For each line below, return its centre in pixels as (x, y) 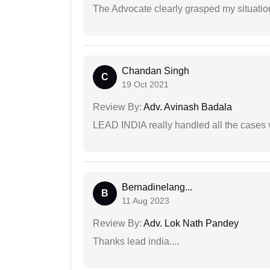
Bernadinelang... (157, 187)
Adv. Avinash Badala (187, 107)
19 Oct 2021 (145, 85)
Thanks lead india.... (136, 242)
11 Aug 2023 (146, 201)
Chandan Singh (155, 71)
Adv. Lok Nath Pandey (190, 224)
